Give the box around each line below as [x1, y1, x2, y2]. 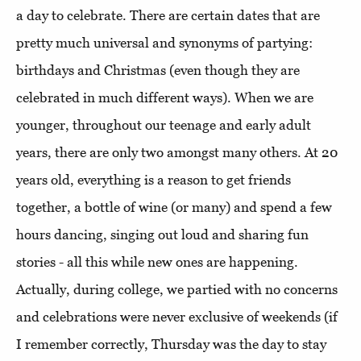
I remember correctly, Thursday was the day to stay [16, 335, 326, 352]
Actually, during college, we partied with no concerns [16, 280, 338, 297]
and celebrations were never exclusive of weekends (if [16, 308, 338, 325]
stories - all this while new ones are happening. [16, 253, 298, 270]
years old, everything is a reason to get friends [16, 171, 291, 188]
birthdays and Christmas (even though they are [16, 61, 300, 78]
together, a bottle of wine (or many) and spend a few [16, 198, 332, 215]
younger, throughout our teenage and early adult [16, 116, 311, 133]
